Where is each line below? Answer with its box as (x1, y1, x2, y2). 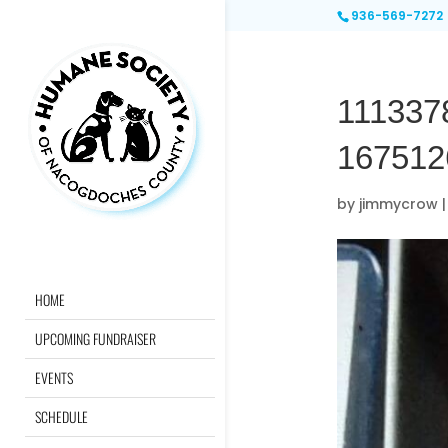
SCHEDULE (35, 406, 88, 427)
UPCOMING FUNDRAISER (35, 328, 156, 349)
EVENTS (35, 367, 73, 388)
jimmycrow (358, 194, 438, 214)
